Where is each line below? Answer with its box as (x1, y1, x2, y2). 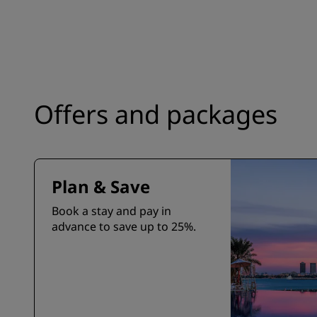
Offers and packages (34, 97, 277, 132)
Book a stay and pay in (52, 203, 171, 219)
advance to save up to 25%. (52, 219, 196, 234)
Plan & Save (52, 175, 150, 198)
